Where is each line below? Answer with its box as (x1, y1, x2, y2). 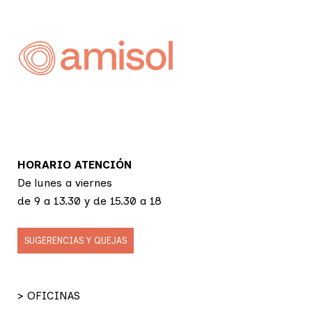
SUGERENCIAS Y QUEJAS (24, 235, 127, 246)
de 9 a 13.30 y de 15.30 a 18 (17, 194, 162, 208)
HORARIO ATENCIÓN (17, 158, 132, 171)
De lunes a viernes (17, 176, 112, 189)
